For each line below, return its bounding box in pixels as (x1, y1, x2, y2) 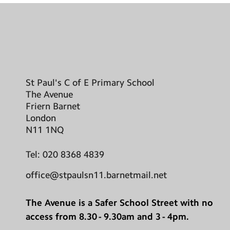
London (26, 112, 56, 124)
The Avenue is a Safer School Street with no (26, 197, 213, 208)
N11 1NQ (26, 124, 64, 136)
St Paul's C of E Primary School (26, 76, 155, 88)
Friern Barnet (26, 100, 80, 112)
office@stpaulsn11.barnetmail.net (26, 169, 167, 181)
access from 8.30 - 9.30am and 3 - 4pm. (26, 210, 189, 222)
